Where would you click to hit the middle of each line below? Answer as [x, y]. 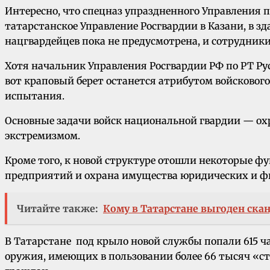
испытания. [35, 96]
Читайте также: [58, 208]
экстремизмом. [42, 135]
